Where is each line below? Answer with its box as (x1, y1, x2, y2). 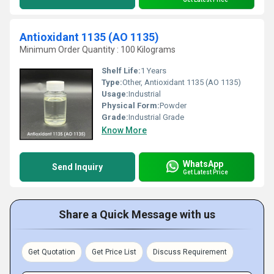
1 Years (141, 66, 166, 75)
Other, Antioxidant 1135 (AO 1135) (122, 78, 241, 87)
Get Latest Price (183, 168, 228, 176)
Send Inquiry (52, 162, 103, 172)
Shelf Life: (102, 66, 141, 75)
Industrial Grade (128, 113, 184, 122)
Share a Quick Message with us (59, 208, 215, 221)
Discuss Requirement (153, 248, 227, 256)
